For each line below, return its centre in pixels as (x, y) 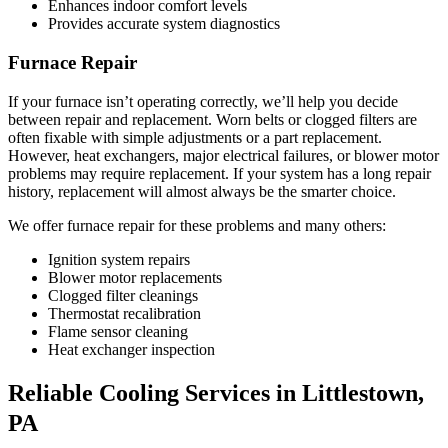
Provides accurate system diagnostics (164, 24)
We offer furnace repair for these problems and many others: (197, 225)
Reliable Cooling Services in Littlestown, (216, 393)
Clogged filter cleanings (123, 295)
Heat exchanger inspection (131, 349)
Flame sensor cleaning (118, 331)
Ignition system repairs (119, 259)
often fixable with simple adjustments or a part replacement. (195, 137)
